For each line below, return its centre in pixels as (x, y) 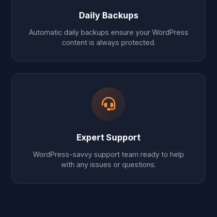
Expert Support (108, 137)
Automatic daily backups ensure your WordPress (108, 32)
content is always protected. (108, 42)
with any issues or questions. (108, 164)
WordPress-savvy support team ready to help (108, 154)
